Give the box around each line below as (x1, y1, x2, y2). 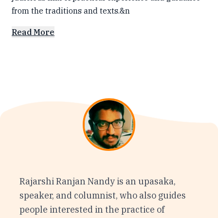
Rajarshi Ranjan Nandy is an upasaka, (19, 176, 176, 187)
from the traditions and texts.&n (12, 6, 130, 16)
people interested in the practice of (19, 204, 164, 215)
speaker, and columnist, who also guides (19, 190, 186, 201)
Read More (12, 27, 54, 37)
